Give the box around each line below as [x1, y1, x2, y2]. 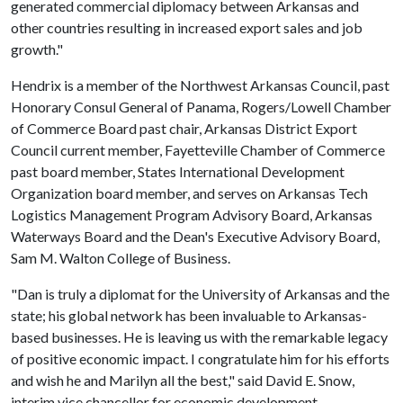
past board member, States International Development [11, 163, 345, 180]
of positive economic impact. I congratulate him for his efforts [11, 350, 390, 367]
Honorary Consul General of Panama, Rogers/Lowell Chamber [11, 98, 391, 115]
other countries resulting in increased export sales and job [11, 19, 363, 36]
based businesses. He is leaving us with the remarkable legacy [11, 328, 388, 345]
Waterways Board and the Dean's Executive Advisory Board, [11, 228, 380, 245]
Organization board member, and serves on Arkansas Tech [11, 184, 368, 201]
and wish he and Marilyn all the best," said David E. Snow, [11, 372, 354, 389]
